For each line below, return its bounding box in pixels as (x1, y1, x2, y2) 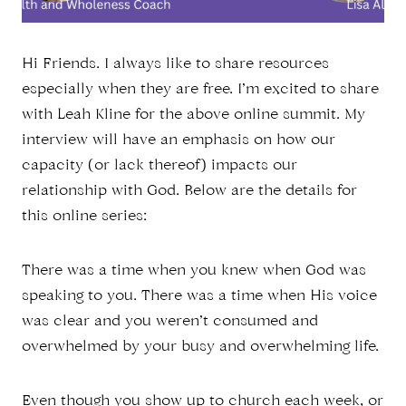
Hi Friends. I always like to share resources (22, 57, 329, 72)
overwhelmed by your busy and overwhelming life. (22, 340, 379, 355)
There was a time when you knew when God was (22, 264, 366, 279)
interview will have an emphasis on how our (22, 133, 335, 149)
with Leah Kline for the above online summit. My (22, 108, 365, 123)
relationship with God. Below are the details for (22, 184, 357, 199)
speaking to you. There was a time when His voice (22, 289, 377, 304)
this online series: (22, 209, 147, 225)
